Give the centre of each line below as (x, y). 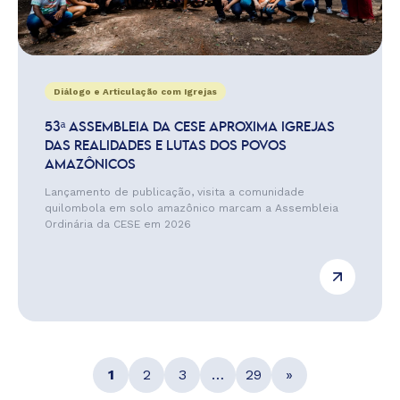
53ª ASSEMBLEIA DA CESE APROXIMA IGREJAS (190, 128)
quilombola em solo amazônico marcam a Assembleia (192, 208)
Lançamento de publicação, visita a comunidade (175, 192)
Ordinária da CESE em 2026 (118, 224)
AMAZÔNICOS (90, 165)
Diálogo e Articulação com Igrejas (135, 92)
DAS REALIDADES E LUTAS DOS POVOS (166, 146)
